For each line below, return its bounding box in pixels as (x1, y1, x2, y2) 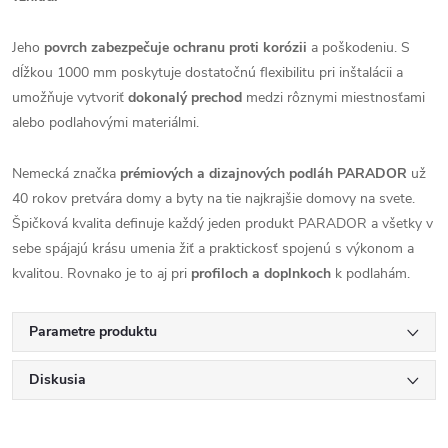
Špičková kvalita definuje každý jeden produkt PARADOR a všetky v (12, 214, 433, 233)
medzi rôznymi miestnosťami (242, 88, 425, 107)
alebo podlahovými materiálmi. (12, 113, 199, 132)
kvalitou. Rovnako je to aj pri (12, 264, 191, 283)
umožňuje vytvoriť (12, 88, 128, 107)
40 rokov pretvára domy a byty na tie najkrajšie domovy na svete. (12, 189, 415, 208)
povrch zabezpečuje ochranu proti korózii (44, 38, 307, 57)
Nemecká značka (12, 164, 120, 183)
